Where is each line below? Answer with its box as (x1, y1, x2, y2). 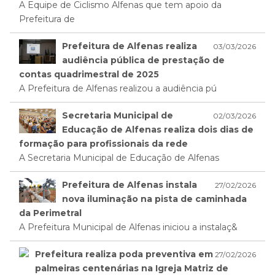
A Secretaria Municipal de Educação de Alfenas (19, 152, 219, 164)
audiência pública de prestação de (62, 55, 225, 66)
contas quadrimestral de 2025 (19, 69, 159, 80)
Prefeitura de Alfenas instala (62, 179, 197, 191)
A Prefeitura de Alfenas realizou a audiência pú (19, 83, 217, 95)
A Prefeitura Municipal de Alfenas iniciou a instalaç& (19, 222, 238, 233)
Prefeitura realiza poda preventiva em (35, 249, 213, 260)
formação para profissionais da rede (19, 138, 188, 150)
